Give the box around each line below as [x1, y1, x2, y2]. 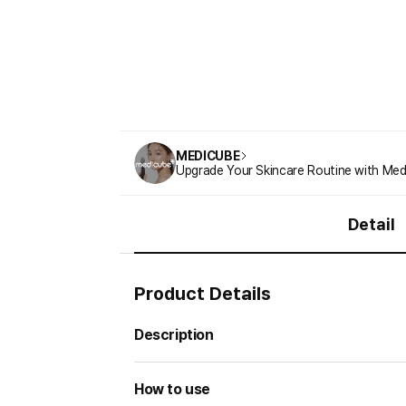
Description [134, 326, 214, 343]
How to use [134, 381, 210, 398]
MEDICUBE [176, 149, 240, 163]
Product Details [134, 283, 271, 304]
